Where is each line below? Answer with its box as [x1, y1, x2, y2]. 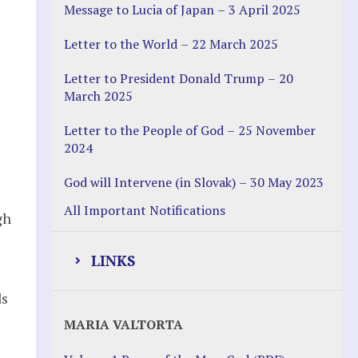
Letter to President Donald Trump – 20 [63, 69, 293, 87]
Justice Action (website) [83, 333, 221, 352]
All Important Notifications [63, 201, 225, 219]
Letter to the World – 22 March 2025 [63, 34, 278, 53]
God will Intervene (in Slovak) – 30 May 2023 [63, 173, 324, 191]
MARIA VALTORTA [63, 316, 183, 334]
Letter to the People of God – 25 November [63, 121, 316, 139]
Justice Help [83, 299, 185, 319]
